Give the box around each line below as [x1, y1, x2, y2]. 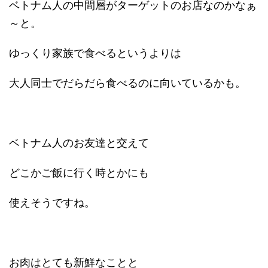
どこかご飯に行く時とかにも [9, 166, 149, 179]
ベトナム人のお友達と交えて [9, 136, 149, 150]
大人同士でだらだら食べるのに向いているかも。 [9, 77, 246, 90]
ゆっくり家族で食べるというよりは [9, 47, 181, 60]
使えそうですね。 [9, 196, 95, 209]
